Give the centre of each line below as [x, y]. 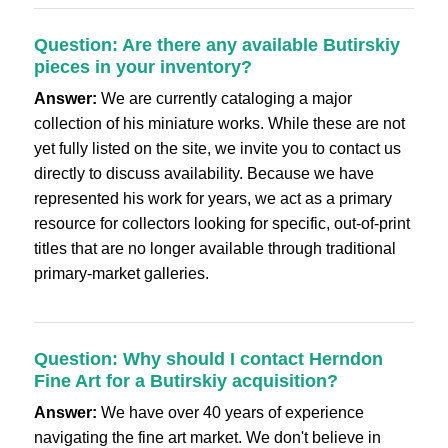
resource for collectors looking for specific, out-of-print [221, 223]
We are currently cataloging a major [224, 98]
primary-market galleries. [121, 273]
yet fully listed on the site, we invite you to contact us [217, 148]
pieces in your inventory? [142, 66]
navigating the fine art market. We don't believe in [207, 437]
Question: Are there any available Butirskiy [216, 44]
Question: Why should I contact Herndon [208, 358]
